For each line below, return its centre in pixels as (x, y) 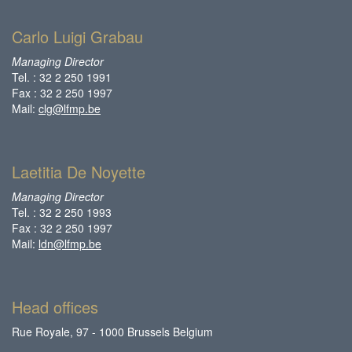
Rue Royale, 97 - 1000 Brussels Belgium (112, 332)
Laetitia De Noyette (79, 172)
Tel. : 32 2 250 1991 (62, 77)
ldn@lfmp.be (70, 244)
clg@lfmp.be (70, 108)
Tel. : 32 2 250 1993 (62, 212)
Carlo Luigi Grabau (77, 37)
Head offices (55, 307)
